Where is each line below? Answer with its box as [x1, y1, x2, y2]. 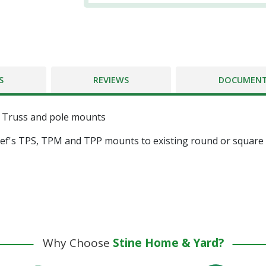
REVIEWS [93, 74, 129, 86]
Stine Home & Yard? [112, 235, 224, 251]
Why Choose [42, 235, 113, 251]
